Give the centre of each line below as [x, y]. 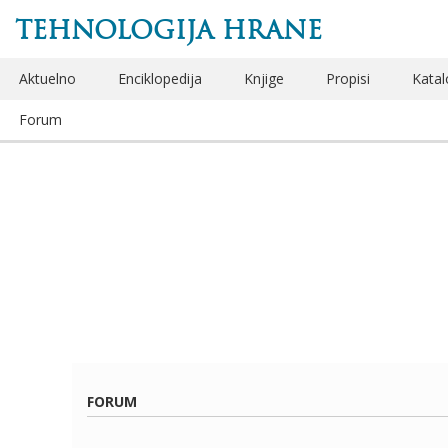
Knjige [264, 78]
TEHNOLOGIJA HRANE [168, 30]
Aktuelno [47, 78]
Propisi [348, 78]
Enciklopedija [160, 78]
